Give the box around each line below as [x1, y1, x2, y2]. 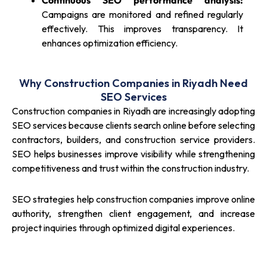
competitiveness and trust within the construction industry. [12, 162, 249, 175]
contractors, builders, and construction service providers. [12, 133, 255, 146]
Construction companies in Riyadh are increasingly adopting [12, 105, 255, 117]
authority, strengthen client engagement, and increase [12, 207, 255, 220]
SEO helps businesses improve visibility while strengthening [12, 148, 255, 160]
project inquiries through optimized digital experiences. [12, 222, 235, 234]
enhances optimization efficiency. [42, 37, 178, 49]
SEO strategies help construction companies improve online [12, 193, 255, 206]
